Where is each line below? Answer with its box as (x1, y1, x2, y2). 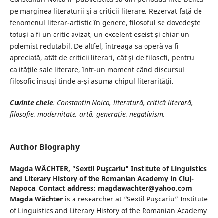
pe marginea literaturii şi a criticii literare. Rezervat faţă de (9, 6, 202, 16)
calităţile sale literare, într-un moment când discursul (9, 65, 184, 74)
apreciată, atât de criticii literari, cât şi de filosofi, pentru (9, 53, 194, 63)
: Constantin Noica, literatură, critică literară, (53, 98, 193, 108)
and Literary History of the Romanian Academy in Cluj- (9, 174, 194, 183)
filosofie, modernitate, (9, 109, 77, 119)
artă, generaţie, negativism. (77, 109, 165, 119)
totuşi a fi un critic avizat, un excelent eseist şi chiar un (9, 30, 189, 39)
